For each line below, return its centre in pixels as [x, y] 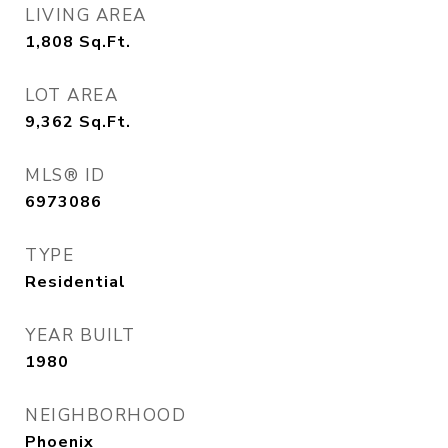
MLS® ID [65, 175]
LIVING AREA [86, 15]
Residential [75, 282]
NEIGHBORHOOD [105, 415]
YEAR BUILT [80, 335]
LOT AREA [71, 95]
